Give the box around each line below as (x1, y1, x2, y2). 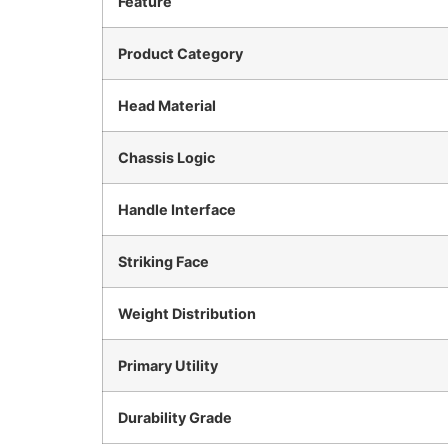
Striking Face (118, 252, 209, 270)
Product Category (118, 44, 243, 62)
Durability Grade (118, 408, 232, 426)
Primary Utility (118, 356, 218, 374)
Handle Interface (118, 200, 236, 218)
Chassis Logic (118, 148, 215, 166)
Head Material (118, 96, 216, 114)
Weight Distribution (118, 304, 256, 322)
